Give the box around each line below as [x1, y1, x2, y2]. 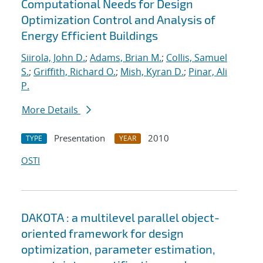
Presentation [54, 132, 105, 144]
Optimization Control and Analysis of [21, 12, 215, 27]
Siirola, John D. [21, 51, 85, 65]
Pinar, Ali [188, 65, 227, 79]
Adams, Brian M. [90, 51, 161, 65]
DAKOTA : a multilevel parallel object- [21, 210, 220, 225]
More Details [22, 103, 80, 117]
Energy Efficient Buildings [21, 28, 158, 43]
